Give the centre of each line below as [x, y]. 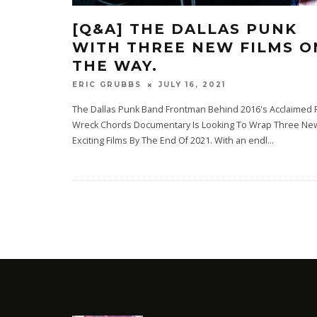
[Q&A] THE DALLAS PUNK [185, 29]
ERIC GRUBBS [107, 85]
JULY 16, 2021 [192, 85]
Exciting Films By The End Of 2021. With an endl [170, 141]
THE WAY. [115, 66]
